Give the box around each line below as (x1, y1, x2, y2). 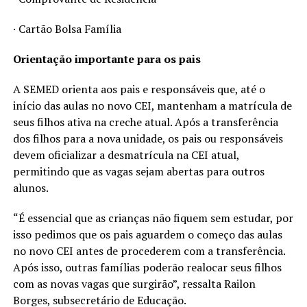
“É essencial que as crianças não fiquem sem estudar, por (12, 210, 293, 225)
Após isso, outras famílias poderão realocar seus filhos (12, 259, 282, 275)
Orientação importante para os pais (12, 51, 201, 66)
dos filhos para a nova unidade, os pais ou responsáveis (12, 130, 283, 146)
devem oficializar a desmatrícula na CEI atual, (12, 147, 239, 162)
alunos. (12, 180, 49, 195)
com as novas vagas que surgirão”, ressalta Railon (12, 275, 256, 291)
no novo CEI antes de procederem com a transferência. (12, 243, 285, 258)
